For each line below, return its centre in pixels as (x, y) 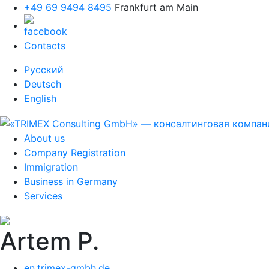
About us (44, 138)
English (40, 98)
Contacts (45, 46)
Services (43, 195)
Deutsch (43, 84)
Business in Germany (71, 181)
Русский (44, 70)
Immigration (51, 167)
